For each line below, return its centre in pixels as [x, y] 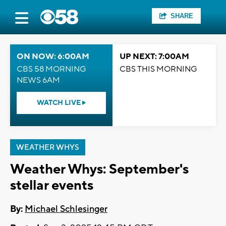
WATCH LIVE [60, 103]
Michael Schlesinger [66, 209]
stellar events [52, 185]
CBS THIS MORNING [158, 69]
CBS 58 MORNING [51, 69]
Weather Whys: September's [99, 169]
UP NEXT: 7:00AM [154, 56]
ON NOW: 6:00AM [53, 56]
